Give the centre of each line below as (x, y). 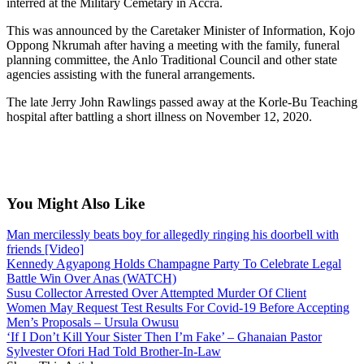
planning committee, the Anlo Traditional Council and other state (172, 59)
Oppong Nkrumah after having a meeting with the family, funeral (173, 45)
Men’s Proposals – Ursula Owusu (93, 323)
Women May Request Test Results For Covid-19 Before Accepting (178, 308)
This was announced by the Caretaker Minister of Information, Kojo (181, 30)
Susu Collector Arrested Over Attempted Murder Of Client (156, 293)
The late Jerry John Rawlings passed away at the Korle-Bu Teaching (182, 102)
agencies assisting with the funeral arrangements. (131, 74)
